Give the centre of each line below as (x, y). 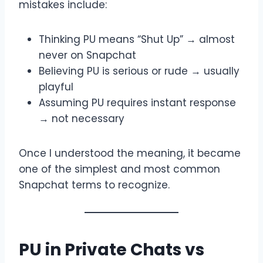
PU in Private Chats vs (112, 249)
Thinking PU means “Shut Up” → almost (137, 39)
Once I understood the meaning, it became (130, 153)
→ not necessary (82, 118)
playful (56, 87)
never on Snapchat (87, 55)
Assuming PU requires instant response (137, 102)
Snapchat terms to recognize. (94, 185)
